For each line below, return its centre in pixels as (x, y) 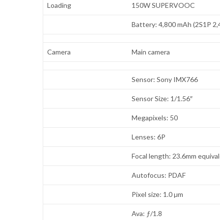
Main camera (151, 52)
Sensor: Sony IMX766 (165, 80)
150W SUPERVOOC (164, 5)
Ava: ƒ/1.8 (147, 214)
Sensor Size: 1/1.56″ (162, 99)
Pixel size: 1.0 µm (158, 194)
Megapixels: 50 (155, 118)
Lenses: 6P (149, 137)
